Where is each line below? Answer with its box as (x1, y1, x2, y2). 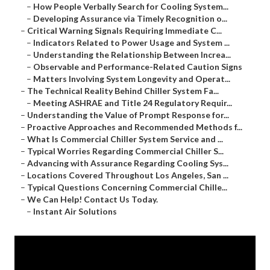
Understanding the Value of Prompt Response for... (27, 110, 229, 121)
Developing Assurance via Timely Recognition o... (33, 13, 227, 24)
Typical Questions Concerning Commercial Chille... (27, 182, 227, 193)
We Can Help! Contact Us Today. (27, 194, 158, 205)
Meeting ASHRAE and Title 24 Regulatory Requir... (33, 98, 232, 108)
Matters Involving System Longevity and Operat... (33, 74, 230, 84)
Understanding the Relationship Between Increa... (33, 49, 231, 60)
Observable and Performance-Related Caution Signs (33, 61, 242, 72)
